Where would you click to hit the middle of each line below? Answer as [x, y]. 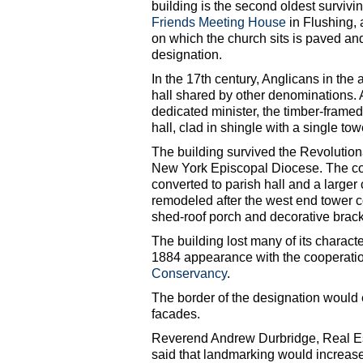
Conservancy [189, 274]
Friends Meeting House [219, 23]
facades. [176, 314]
